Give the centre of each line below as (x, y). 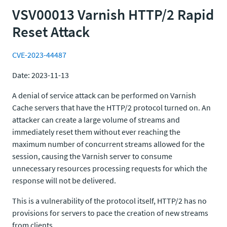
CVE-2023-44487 (39, 55)
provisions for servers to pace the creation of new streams (110, 213)
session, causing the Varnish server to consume (92, 156)
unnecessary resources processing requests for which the (110, 168)
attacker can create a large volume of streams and (96, 120)
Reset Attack (51, 32)
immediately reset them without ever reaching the (96, 132)
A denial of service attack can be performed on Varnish (104, 95)
